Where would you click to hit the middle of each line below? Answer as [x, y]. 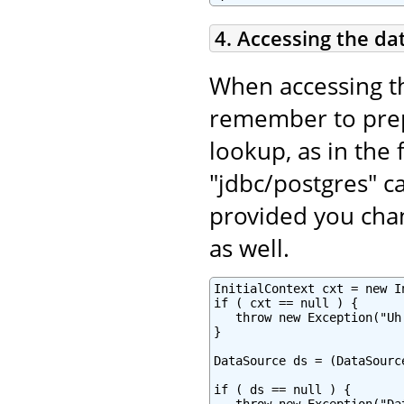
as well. [249, 248]
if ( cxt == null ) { [286, 303]
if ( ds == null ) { [282, 390]
